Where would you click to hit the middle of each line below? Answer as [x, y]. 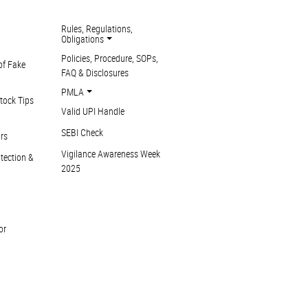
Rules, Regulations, [97, 29]
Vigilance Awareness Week [111, 154]
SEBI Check [82, 132]
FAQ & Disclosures [95, 73]
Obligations [83, 39]
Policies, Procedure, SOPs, [110, 58]
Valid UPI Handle [93, 111]
